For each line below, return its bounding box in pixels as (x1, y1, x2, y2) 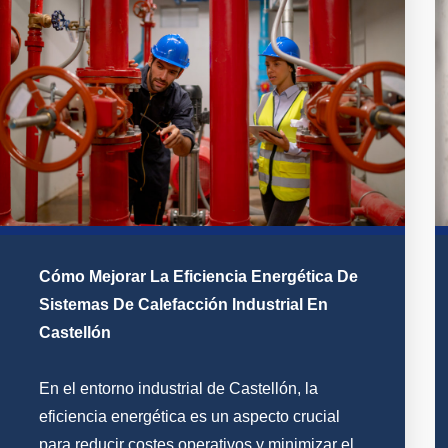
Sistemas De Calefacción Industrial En (38, 296, 328, 314)
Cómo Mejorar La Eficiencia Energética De (38, 268, 358, 286)
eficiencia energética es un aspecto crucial (38, 408, 340, 426)
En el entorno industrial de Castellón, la (38, 380, 318, 398)
